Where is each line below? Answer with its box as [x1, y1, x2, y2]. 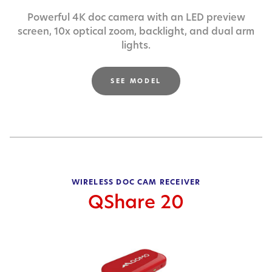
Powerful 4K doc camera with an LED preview [27, 10, 245, 25]
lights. [121, 38, 151, 53]
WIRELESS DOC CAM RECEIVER [71, 176, 201, 187]
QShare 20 [88, 188, 184, 214]
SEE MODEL [110, 76, 161, 86]
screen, [18, 24, 54, 39]
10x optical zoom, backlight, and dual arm [54, 24, 254, 39]
